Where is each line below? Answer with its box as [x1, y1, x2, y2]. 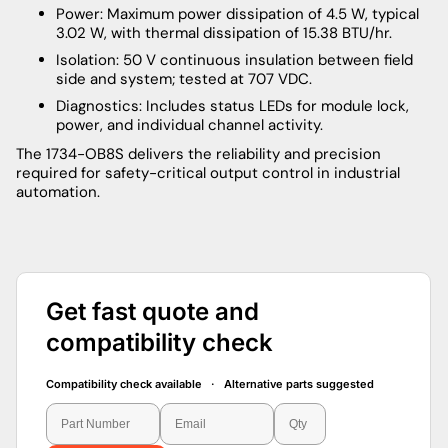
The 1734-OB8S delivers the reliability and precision [16, 143, 381, 164]
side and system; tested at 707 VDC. [56, 68, 312, 89]
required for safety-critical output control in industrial [16, 162, 400, 183]
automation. [16, 181, 100, 202]
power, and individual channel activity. [56, 114, 323, 135]
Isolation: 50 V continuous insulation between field [56, 49, 413, 70]
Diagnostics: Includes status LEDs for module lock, [56, 95, 409, 116]
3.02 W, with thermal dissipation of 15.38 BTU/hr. [56, 22, 392, 43]
